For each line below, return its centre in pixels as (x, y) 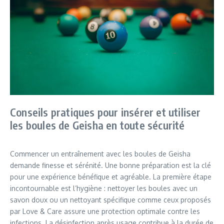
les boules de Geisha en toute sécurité (97, 125)
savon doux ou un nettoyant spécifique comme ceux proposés (110, 199)
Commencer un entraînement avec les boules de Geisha (100, 153)
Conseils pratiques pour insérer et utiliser (105, 112)
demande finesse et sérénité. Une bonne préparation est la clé (110, 165)
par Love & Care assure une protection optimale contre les (105, 211)
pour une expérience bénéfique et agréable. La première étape (111, 176)
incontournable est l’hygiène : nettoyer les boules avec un (104, 188)
